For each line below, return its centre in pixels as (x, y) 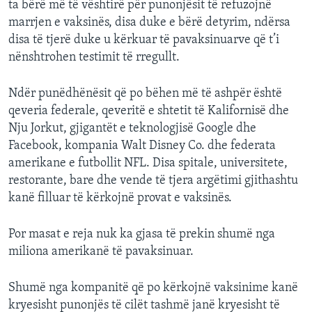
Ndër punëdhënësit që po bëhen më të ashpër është (145, 94)
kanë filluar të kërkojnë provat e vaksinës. (120, 198)
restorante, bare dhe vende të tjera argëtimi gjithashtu (153, 181)
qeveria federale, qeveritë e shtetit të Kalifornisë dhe (149, 111)
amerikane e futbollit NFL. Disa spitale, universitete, (148, 164)
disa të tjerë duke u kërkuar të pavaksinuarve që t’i (144, 40)
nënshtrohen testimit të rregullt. (94, 58)
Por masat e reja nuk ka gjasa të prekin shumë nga (142, 235)
